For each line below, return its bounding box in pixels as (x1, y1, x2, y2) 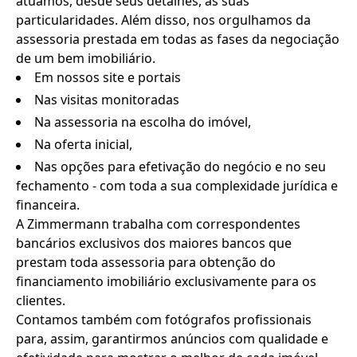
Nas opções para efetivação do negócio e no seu (34, 157, 326, 175)
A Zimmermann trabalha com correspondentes (16, 214, 300, 233)
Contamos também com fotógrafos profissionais (16, 310, 312, 328)
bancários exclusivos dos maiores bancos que (16, 233, 292, 252)
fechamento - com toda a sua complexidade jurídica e (16, 176, 338, 194)
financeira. (16, 195, 80, 214)
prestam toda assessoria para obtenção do (16, 253, 276, 271)
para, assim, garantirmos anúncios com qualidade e (16, 329, 328, 347)
